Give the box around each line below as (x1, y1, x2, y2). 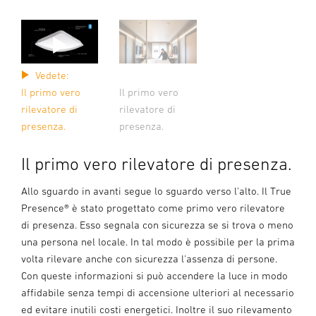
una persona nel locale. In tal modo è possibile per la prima (21, 235, 295, 248)
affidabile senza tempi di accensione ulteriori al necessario (21, 286, 294, 298)
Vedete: (35, 68, 68, 81)
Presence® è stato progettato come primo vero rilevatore (21, 201, 285, 214)
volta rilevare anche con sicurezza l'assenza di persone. (21, 252, 277, 265)
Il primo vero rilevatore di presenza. (21, 153, 291, 174)
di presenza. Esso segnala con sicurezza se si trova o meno (21, 218, 293, 231)
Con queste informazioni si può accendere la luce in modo (21, 269, 288, 281)
